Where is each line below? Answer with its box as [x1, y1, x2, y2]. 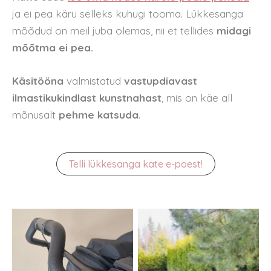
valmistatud [67, 74, 124, 88]
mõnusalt [12, 108, 56, 122]
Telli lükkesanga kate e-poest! [68, 157, 203, 170]
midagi [217, 24, 251, 38]
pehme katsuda [56, 108, 139, 122]
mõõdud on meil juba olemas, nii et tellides [12, 24, 217, 38]
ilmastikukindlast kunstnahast [12, 91, 162, 105]
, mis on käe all [162, 91, 232, 105]
